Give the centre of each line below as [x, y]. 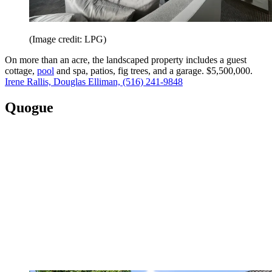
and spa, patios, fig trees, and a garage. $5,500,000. [153, 70]
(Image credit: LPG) [68, 39]
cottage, [21, 70]
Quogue [29, 107]
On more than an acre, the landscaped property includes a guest [126, 59]
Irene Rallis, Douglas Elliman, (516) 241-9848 [94, 81]
